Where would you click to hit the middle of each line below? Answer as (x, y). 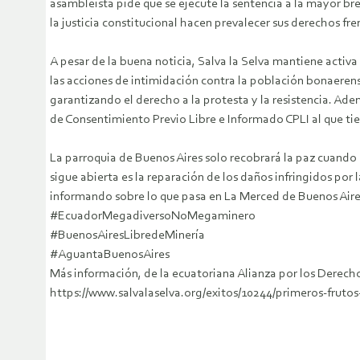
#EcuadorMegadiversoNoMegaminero (153, 217)
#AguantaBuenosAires (110, 255)
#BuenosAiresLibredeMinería (127, 236)
